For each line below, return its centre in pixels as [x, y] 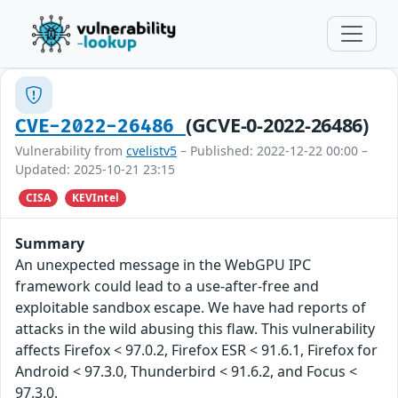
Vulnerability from [71, 151]
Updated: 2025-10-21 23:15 [95, 169]
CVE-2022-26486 [100, 127]
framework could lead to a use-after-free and [167, 287]
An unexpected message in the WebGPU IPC [163, 265]
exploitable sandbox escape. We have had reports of [191, 308]
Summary [50, 244]
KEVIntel [95, 198]
